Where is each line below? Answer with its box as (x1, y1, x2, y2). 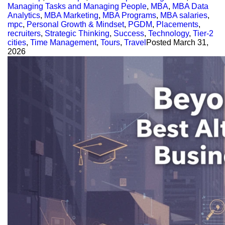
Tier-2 (193, 29, 213, 38)
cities (8, 38, 26, 47)
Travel (124, 38, 146, 47)
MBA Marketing (44, 11, 98, 20)
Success (114, 29, 144, 38)
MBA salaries (160, 11, 207, 20)
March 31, (173, 38, 208, 47)
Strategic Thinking (45, 29, 109, 38)
